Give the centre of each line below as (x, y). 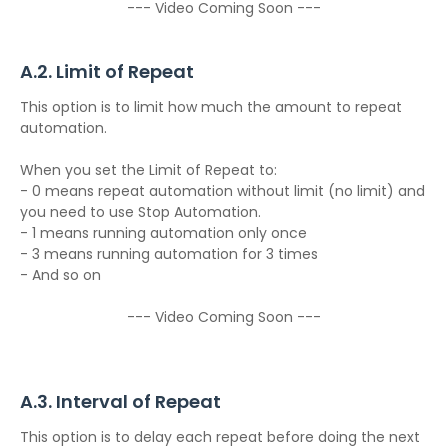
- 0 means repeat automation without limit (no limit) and (222, 191)
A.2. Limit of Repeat (107, 71)
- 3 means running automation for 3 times (169, 254)
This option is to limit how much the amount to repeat (211, 107)
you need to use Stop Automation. (140, 212)
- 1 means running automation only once (163, 233)
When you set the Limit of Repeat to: (148, 170)
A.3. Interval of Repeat (120, 401)
